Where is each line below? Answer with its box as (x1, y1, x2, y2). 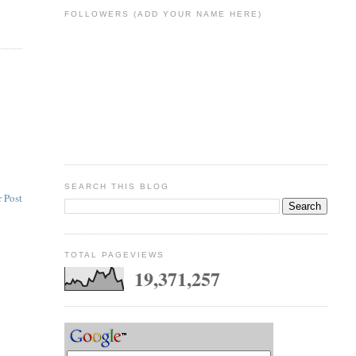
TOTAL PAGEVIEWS (64, 250, 164, 260)
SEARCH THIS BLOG (64, 181, 169, 191)
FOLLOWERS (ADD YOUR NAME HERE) (64, 10, 263, 19)
